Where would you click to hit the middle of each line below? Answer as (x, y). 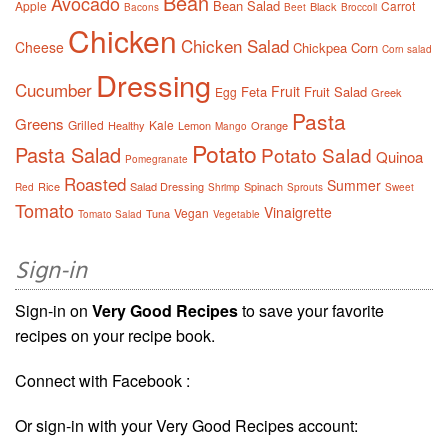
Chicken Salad (235, 46)
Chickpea (320, 48)
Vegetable (236, 214)
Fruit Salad (335, 92)
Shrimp (224, 187)
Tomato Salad (110, 214)
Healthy (126, 125)
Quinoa (399, 157)
